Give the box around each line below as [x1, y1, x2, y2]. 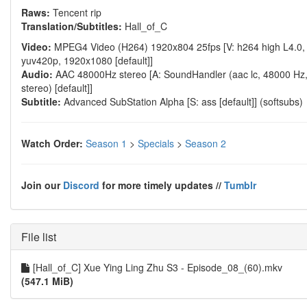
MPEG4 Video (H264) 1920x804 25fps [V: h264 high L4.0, [51, 40, 305, 53]
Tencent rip [50, 5, 101, 19]
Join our [21, 178, 63, 192]
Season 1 [86, 136, 127, 150]
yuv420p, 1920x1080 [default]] [21, 53, 153, 67]
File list [21, 229, 56, 245]
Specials [138, 136, 174, 150]
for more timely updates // [99, 178, 224, 192]
